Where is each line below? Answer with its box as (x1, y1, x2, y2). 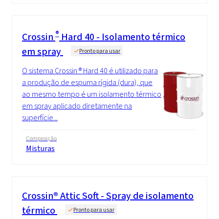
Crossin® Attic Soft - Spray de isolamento (22, 189, 194, 202)
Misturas (26, 143, 55, 153)
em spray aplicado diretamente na (22, 100, 132, 111)
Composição (26, 134, 57, 142)
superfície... (22, 112, 58, 123)
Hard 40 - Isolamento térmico (59, 30, 185, 44)
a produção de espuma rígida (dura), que (22, 77, 153, 88)
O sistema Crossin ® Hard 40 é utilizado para (22, 65, 158, 76)
